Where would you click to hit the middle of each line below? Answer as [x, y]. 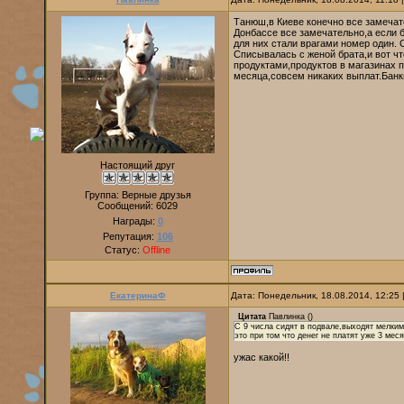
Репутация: [129, 236]
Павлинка [287, 317]
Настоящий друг [138, 165]
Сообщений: [127, 206]
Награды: [135, 221]
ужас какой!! [262, 357]
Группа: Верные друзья [138, 195]
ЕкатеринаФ [138, 295]
